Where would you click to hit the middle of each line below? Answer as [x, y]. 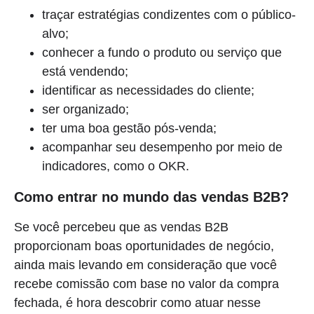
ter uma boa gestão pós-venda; [129, 128]
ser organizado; [86, 109]
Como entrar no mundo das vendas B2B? [151, 197]
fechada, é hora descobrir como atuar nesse [137, 302]
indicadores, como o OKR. [116, 166]
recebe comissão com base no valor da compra [146, 284]
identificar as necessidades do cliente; [148, 90]
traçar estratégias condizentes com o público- [169, 14]
